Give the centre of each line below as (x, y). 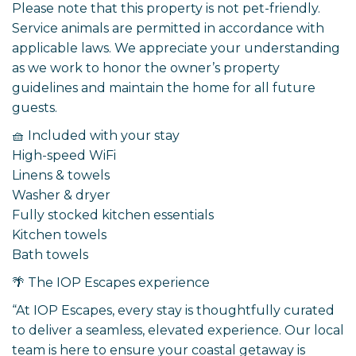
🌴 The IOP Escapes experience (111, 283)
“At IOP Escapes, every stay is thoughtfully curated (173, 311)
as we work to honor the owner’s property (146, 68)
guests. (35, 108)
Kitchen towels (59, 235)
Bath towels (50, 255)
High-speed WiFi (64, 156)
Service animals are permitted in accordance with (168, 29)
